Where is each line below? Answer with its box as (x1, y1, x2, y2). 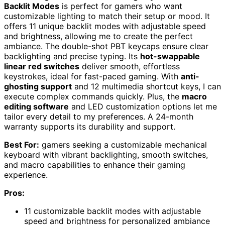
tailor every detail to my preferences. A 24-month (4, 111, 193, 122)
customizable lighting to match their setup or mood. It (4, 11, 210, 22)
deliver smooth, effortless (79, 61, 180, 72)
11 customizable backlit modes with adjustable (24, 206, 201, 216)
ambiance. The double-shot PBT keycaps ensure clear (4, 41, 208, 52)
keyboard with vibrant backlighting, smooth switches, (4, 150, 208, 160)
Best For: (4, 140, 39, 150)
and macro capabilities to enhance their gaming (4, 160, 185, 170)
